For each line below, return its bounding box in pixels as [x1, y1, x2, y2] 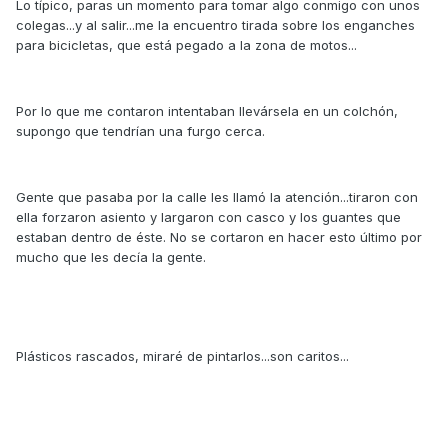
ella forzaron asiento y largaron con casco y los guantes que [16, 209, 401, 226]
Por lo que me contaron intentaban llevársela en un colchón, [16, 103, 398, 120]
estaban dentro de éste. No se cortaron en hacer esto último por [16, 229, 422, 246]
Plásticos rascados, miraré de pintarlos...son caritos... [16, 348, 349, 365]
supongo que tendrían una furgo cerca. [16, 123, 265, 140]
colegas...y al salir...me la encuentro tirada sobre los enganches [16, 17, 415, 34]
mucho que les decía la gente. [16, 249, 206, 266]
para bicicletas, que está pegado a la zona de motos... [16, 37, 357, 54]
